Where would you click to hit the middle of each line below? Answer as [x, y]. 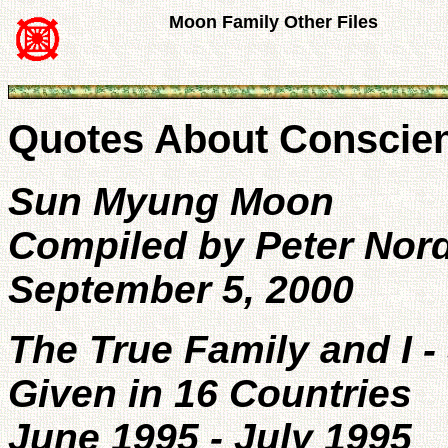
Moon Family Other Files [273, 22]
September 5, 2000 [181, 289]
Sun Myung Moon [171, 201]
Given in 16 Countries [210, 393]
